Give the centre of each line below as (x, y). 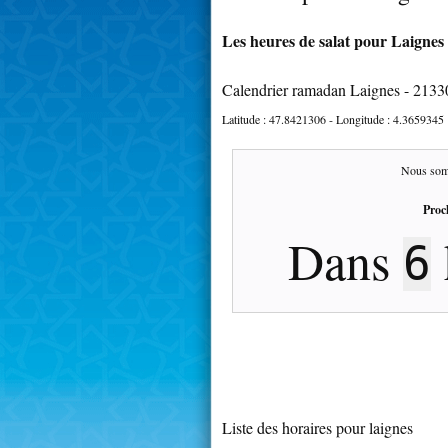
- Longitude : (359, 118)
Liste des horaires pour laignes (317, 427)
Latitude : (245, 118)
